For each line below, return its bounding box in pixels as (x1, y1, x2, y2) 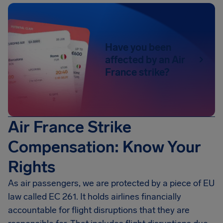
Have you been (105, 41, 172, 53)
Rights (8, 157, 55, 176)
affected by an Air (105, 53, 186, 66)
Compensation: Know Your (8, 137, 201, 156)
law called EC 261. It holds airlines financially (8, 191, 181, 202)
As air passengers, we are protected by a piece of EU (8, 178, 215, 189)
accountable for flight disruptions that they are (8, 205, 190, 216)
